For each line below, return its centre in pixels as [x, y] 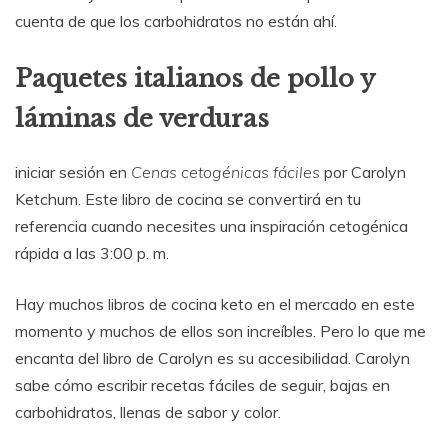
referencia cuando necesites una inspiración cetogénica [211, 225]
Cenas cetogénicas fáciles [225, 171]
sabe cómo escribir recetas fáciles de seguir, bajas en [202, 384]
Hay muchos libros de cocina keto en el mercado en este [215, 303]
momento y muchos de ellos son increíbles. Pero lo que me [220, 330]
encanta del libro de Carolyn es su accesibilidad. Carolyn [212, 357]
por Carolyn [363, 171]
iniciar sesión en [73, 171]
